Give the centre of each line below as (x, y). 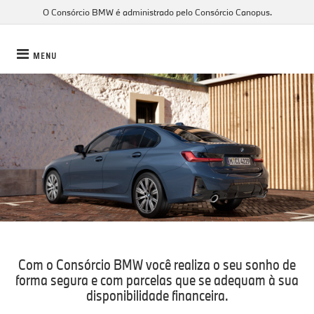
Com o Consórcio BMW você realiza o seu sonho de (157, 264)
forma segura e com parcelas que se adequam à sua (157, 279)
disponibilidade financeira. (157, 295)
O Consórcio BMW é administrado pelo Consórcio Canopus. (157, 12)
